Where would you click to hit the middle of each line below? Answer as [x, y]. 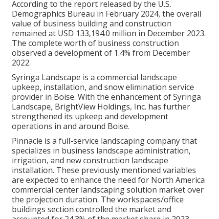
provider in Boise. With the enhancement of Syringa [106, 97]
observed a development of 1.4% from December [101, 53]
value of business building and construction [92, 23]
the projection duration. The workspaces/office [98, 199]
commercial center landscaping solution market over [108, 189]
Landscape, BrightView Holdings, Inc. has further [101, 106]
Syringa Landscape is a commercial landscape [94, 77]
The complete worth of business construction [95, 43]
